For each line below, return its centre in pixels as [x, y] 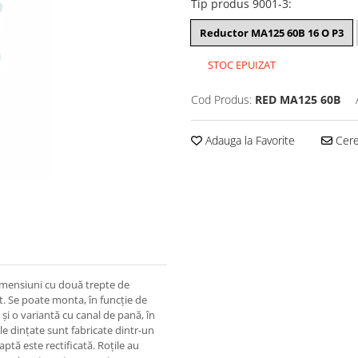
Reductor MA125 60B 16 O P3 [272, 33]
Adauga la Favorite [249, 140]
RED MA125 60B [298, 99]
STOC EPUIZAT [241, 65]
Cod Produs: [221, 99]
